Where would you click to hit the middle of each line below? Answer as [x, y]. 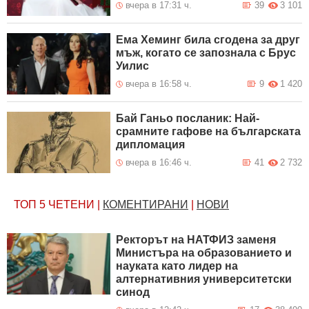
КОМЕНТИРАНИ [146, 204]
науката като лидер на [177, 266]
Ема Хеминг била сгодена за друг [208, 39]
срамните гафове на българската [209, 131]
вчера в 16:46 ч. [159, 162]
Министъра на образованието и [204, 252]
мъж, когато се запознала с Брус [206, 52]
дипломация [151, 144]
